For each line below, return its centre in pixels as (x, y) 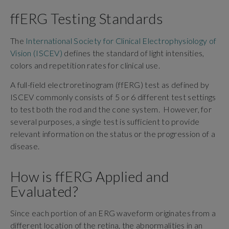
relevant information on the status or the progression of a (113, 134)
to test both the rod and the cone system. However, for (111, 109)
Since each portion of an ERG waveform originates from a (113, 213)
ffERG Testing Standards (87, 19)
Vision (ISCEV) (37, 53)
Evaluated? (44, 191)
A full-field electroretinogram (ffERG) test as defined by (110, 85)
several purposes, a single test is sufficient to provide (105, 122)
